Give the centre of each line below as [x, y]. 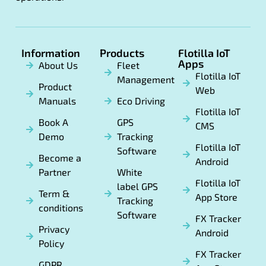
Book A [53, 122]
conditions [61, 208]
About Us [58, 65]
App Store [216, 197]
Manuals [57, 101]
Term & [54, 194]
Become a [60, 158]
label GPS [137, 186]
